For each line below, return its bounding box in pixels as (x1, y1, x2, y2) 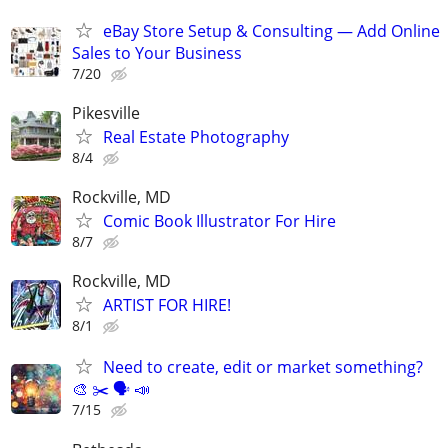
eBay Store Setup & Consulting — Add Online (103, 19, 440, 42)
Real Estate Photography (103, 125, 289, 148)
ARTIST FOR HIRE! (103, 294, 231, 317)
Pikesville (72, 101, 140, 124)
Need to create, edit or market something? (103, 356, 423, 379)
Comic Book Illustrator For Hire (103, 210, 336, 233)
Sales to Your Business (72, 41, 242, 64)
